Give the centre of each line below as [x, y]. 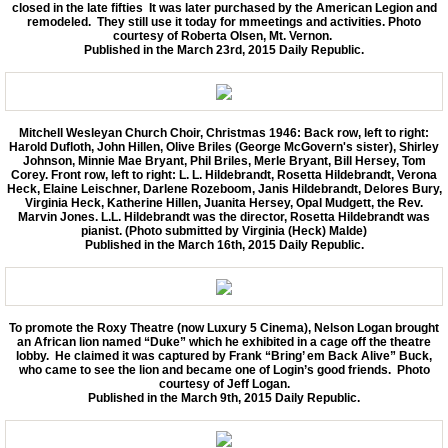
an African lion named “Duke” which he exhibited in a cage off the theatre [224, 341]
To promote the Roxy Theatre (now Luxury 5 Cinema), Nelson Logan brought [224, 327]
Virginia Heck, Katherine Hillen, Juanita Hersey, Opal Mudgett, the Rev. [224, 202]
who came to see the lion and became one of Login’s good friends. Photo [224, 369]
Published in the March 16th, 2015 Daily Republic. [224, 244]
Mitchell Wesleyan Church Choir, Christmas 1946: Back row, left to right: [224, 132]
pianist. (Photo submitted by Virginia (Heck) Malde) [224, 230]
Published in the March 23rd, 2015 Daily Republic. [224, 49]
